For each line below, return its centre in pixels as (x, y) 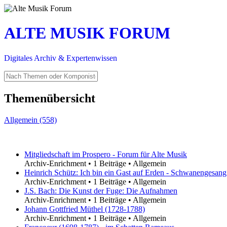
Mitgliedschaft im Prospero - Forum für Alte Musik (106, 154)
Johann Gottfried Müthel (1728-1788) (85, 209)
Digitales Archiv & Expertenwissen (61, 58)
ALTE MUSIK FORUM (87, 33)
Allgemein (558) (30, 120)
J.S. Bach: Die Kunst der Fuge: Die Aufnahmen (101, 191)
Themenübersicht (50, 98)
